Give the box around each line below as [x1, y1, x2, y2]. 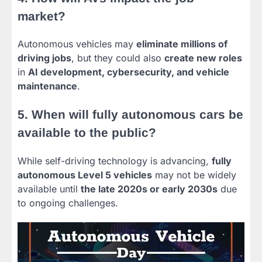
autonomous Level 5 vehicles [18, 169, 152, 181]
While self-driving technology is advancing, [18, 155, 212, 167]
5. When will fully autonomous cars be [18, 108, 243, 122]
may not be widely [152, 169, 236, 181]
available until [18, 183, 81, 195]
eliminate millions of [136, 38, 227, 50]
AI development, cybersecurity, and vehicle [28, 66, 229, 78]
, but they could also [71, 52, 164, 64]
